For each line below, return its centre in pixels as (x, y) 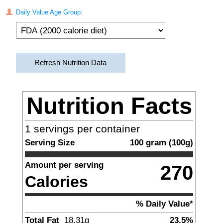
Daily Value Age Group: (48, 12)
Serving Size (50, 142)
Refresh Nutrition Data (70, 63)
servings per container (85, 129)
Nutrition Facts (109, 106)
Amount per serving (64, 165)
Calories (56, 182)
